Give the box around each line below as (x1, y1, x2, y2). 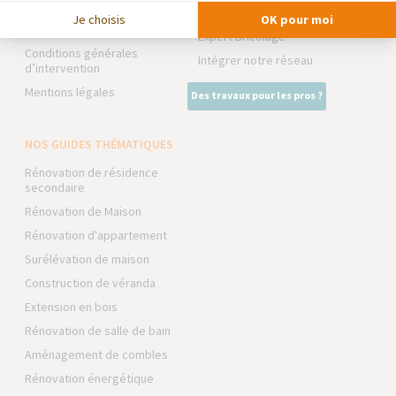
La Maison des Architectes (197, 4, 337, 20)
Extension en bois (25, 299, 118, 315)
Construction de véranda (25, 275, 156, 291)
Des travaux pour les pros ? (190, 88, 323, 102)
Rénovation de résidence (25, 164, 159, 180)
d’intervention (25, 60, 101, 76)
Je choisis (72, 11, 126, 27)
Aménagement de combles (25, 346, 169, 362)
